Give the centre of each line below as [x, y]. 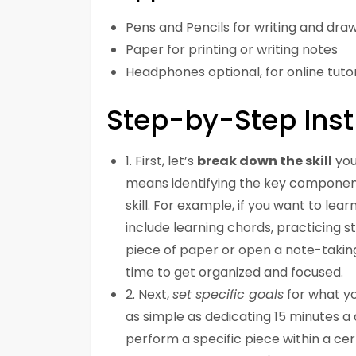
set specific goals [228, 295]
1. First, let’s [161, 161]
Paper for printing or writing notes [232, 50]
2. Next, [149, 295]
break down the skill [265, 161]
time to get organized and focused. [234, 273]
